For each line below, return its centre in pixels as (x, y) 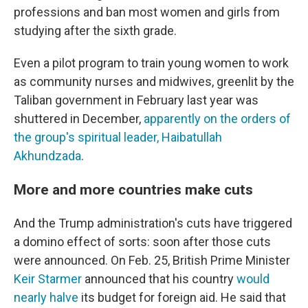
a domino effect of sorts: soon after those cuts (142, 242)
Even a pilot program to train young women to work (151, 63)
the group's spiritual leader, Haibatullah (118, 137)
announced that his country (159, 279)
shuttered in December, (79, 119)
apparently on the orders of (217, 119)
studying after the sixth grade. (95, 31)
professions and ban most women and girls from (147, 12)
